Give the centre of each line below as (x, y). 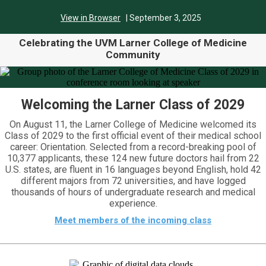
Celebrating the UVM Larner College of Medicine (133, 43)
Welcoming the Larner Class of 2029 (133, 105)
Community (133, 55)
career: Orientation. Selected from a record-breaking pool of (133, 147)
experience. (133, 203)
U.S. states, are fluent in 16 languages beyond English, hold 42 (133, 170)
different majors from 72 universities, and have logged (133, 181)
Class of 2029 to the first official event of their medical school (133, 136)
